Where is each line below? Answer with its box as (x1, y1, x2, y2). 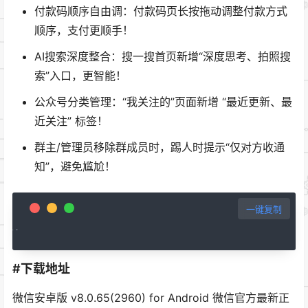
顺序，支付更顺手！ (34, 23, 133, 38)
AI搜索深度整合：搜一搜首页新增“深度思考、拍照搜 (34, 49, 291, 64)
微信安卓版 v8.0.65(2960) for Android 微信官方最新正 (12, 290, 289, 305)
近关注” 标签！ (34, 114, 108, 129)
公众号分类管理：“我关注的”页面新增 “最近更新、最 (34, 95, 292, 109)
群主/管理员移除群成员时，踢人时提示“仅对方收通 (34, 140, 285, 155)
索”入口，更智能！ (34, 69, 126, 83)
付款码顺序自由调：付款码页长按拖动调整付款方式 (34, 4, 287, 19)
